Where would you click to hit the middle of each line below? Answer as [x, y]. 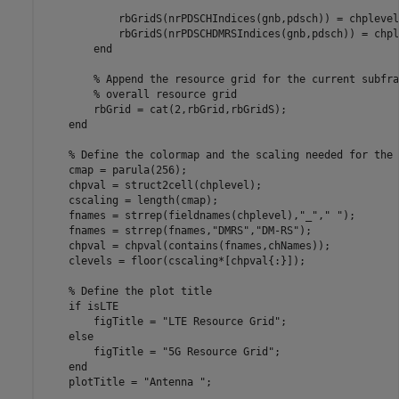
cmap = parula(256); [115, 170]
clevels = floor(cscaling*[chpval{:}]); [174, 261]
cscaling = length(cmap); [130, 200]
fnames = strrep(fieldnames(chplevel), [171, 215]
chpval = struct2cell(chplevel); [152, 185]
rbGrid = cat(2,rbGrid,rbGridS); [165, 109]
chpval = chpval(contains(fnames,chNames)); [187, 245]
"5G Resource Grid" [218, 351]
